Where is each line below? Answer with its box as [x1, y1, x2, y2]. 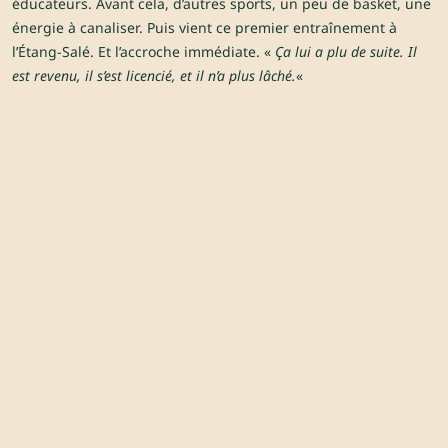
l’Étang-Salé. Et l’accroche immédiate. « [12, 42, 275, 62]
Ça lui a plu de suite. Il [275, 42, 417, 62]
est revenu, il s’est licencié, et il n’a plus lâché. [12, 66, 296, 86]
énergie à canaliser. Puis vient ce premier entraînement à [12, 18, 397, 38]
